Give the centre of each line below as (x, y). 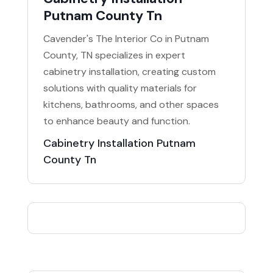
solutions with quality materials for (120, 88)
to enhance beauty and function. (116, 121)
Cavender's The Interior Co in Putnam (126, 38)
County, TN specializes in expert (114, 55)
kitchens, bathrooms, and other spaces (131, 104)
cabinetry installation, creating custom (129, 71)
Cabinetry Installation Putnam (119, 143)
